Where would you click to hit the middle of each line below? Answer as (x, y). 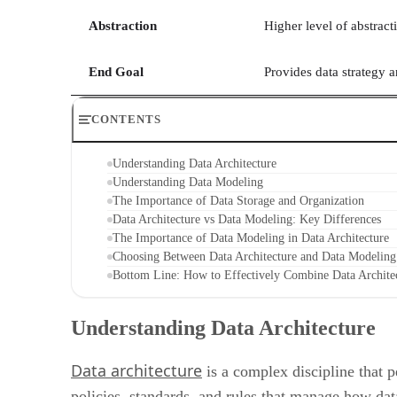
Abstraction (123, 25)
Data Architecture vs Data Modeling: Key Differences (247, 219)
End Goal (116, 71)
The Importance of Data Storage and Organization (238, 200)
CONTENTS (127, 119)
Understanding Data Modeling (188, 182)
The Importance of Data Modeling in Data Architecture (251, 237)
